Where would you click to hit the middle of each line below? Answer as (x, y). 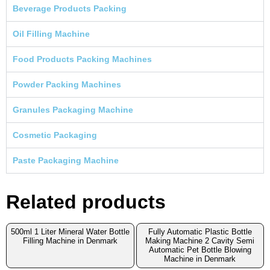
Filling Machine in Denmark (70, 241)
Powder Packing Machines (67, 84)
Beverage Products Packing (70, 8)
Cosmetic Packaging (55, 135)
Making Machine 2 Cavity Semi (200, 241)
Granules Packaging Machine (73, 109)
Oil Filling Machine (51, 33)
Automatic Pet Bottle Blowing (200, 250)
